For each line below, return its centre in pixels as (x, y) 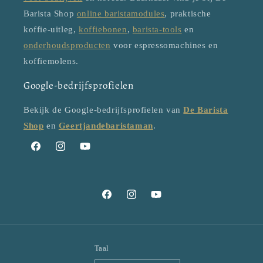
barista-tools (157, 30)
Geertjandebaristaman (106, 126)
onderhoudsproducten (67, 45)
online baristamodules (121, 14)
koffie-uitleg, (51, 30)
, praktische (188, 14)
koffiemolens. (51, 61)
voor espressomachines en (164, 45)
